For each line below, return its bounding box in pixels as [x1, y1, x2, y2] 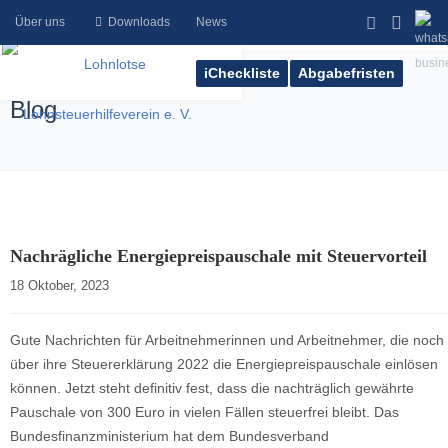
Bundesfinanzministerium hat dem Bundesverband [10, 428, 329, 444]
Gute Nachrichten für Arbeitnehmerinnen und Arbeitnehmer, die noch [10, 332, 444, 348]
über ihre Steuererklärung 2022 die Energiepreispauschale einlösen [10, 356, 438, 372]
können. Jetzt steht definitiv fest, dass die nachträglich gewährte [10, 380, 414, 396]
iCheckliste [204, 65, 280, 81]
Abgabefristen [298, 65, 395, 81]
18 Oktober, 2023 [10, 278, 125, 293]
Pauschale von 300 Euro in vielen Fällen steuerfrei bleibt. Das [10, 404, 399, 420]
